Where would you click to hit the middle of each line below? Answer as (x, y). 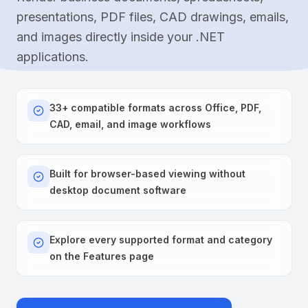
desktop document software (118, 190)
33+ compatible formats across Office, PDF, (155, 107)
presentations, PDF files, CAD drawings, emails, (153, 16)
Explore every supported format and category (161, 239)
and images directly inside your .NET (121, 36)
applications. (53, 56)
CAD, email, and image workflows (130, 124)
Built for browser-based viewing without (147, 173)
